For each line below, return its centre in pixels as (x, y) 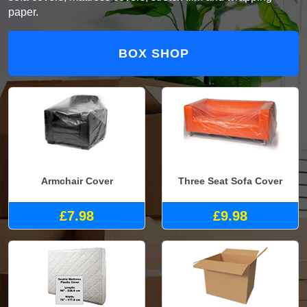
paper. (23, 12)
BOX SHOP (153, 54)
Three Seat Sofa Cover (230, 181)
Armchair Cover (77, 181)
